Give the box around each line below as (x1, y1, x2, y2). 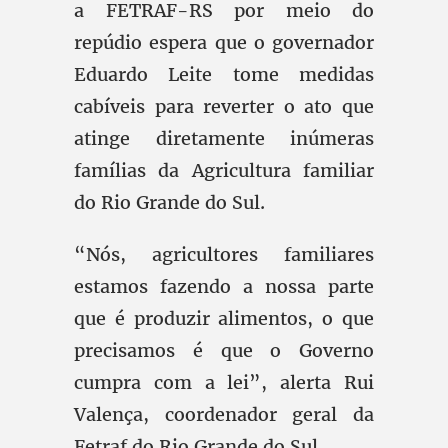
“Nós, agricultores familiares (74, 243, 374, 266)
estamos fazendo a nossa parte (74, 275, 374, 298)
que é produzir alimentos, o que (74, 307, 374, 330)
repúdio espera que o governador (74, 31, 374, 54)
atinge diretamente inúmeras (74, 127, 374, 150)
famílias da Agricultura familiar (74, 159, 374, 182)
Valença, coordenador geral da (74, 403, 374, 426)
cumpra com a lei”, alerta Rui (74, 371, 374, 394)
